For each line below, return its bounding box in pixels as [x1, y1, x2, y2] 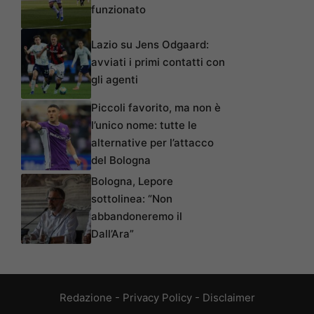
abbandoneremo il [91, 209, 182, 223]
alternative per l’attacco [91, 135, 214, 149]
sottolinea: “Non [91, 191, 172, 205]
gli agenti [91, 72, 138, 86]
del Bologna [91, 153, 151, 167]
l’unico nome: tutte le [91, 118, 197, 132]
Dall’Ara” [91, 226, 134, 240]
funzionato [91, 2, 146, 16]
